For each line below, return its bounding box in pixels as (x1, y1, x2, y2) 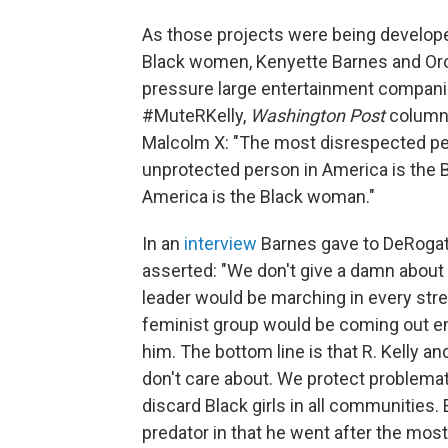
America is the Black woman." (142, 186, 375, 207)
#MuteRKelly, (142, 105, 250, 126)
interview (184, 233, 261, 254)
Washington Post (250, 105, 385, 126)
